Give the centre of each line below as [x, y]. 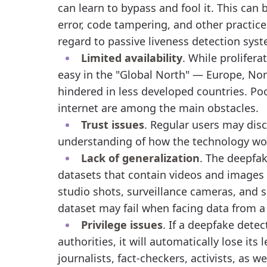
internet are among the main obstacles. [158, 108]
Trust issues [112, 124]
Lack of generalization [140, 158]
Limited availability [131, 58]
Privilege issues [122, 224]
